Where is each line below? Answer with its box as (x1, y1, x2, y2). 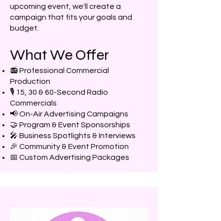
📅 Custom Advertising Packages (10, 153, 129, 161)
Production (10, 77, 50, 85)
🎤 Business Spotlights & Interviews (10, 132, 136, 140)
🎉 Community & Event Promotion (10, 143, 129, 150)
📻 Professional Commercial (10, 67, 109, 74)
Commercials (10, 99, 57, 107)
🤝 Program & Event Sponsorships (10, 121, 130, 129)
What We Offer (10, 46, 109, 64)
